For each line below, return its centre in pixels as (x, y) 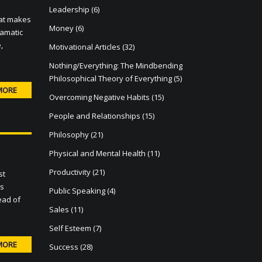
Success (63, 247)
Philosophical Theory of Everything (110, 78)
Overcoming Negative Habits (99, 97)
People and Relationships (94, 116)
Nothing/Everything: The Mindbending (116, 65)
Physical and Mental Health (97, 153)
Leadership (69, 9)
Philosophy (69, 135)
